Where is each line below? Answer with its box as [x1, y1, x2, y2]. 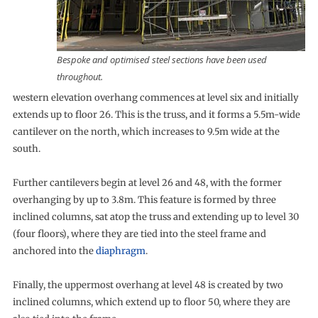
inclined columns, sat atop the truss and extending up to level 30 [12, 211, 299, 223]
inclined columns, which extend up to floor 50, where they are [12, 296, 290, 308]
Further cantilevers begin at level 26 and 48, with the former [12, 177, 282, 189]
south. [12, 143, 40, 155]
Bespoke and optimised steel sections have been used [57, 53, 268, 66]
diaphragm [95, 245, 146, 257]
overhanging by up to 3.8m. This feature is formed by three [12, 194, 276, 206]
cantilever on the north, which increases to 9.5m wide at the [12, 126, 280, 138]
